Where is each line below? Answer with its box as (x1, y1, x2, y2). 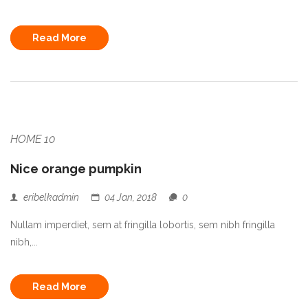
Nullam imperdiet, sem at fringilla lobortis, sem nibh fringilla (10, 219, 275, 230)
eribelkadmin (23, 191, 79, 203)
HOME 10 (10, 132, 55, 146)
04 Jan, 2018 (104, 191, 157, 203)
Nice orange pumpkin (10, 161, 142, 176)
